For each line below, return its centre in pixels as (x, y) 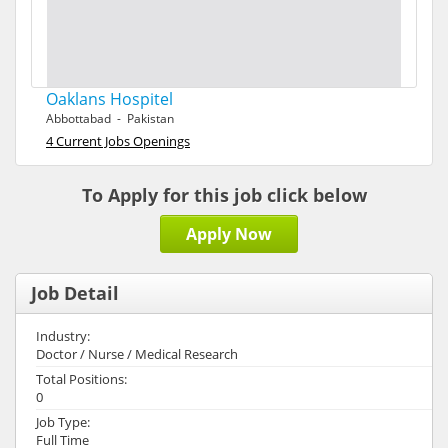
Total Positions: (81, 379)
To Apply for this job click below (224, 195)
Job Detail (75, 293)
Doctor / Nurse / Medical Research (137, 354)
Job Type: (63, 422)
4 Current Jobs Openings (118, 141)
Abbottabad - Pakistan (110, 118)
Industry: (63, 336)
